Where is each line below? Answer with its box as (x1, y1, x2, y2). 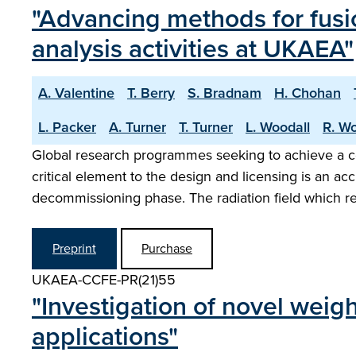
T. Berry (127, 83, 175, 103)
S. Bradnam (188, 83, 261, 103)
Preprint (52, 239, 96, 257)
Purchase (141, 239, 192, 257)
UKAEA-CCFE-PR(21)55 (32, 269, 176, 290)
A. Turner (109, 117, 166, 137)
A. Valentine (38, 83, 114, 103)
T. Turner (179, 117, 233, 137)
